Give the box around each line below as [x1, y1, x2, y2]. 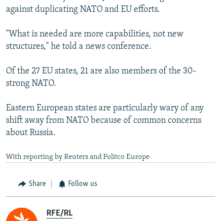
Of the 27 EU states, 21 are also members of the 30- [6, 67, 196, 76]
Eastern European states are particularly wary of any [6, 104, 204, 113]
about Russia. [6, 128, 56, 138]
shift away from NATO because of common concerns [6, 116, 201, 126]
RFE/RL [46, 208, 73, 218]
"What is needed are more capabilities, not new [6, 30, 184, 39]
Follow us [68, 180, 97, 188]
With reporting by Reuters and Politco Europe [6, 153, 149, 161]
